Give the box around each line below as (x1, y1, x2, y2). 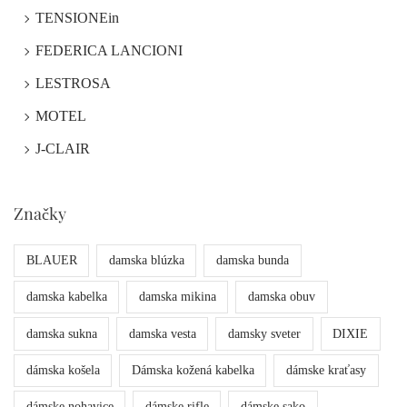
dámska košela (25, 362, 100, 377)
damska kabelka (25, 290, 107, 304)
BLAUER (25, 253, 77, 267)
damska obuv (247, 290, 315, 304)
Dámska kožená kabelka (131, 362, 254, 377)
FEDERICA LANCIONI (35, 42, 183, 58)
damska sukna (25, 326, 97, 341)
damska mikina (138, 290, 216, 304)
